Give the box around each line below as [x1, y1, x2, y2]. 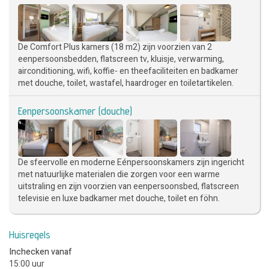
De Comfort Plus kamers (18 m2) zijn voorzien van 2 [18, 40, 212, 53]
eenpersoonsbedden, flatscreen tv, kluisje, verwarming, [18, 52, 224, 65]
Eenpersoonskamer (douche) [18, 104, 132, 117]
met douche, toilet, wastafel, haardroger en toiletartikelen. [18, 76, 234, 89]
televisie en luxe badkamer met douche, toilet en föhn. [18, 192, 220, 205]
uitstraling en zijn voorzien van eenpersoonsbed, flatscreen [18, 180, 239, 193]
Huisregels [9, 228, 50, 241]
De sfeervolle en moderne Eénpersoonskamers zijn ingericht [18, 156, 244, 169]
